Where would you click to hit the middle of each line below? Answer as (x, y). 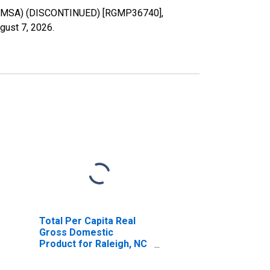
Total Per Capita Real (87, 221)
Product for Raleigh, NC (93, 243)
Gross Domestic (76, 232)
